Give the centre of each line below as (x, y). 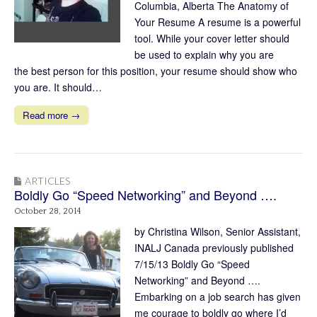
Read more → (51, 115)
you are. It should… (58, 87)
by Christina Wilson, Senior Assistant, (218, 232)
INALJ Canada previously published (214, 248)
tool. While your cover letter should (212, 39)
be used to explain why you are (204, 55)
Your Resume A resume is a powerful (218, 22)
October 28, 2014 (48, 212)
